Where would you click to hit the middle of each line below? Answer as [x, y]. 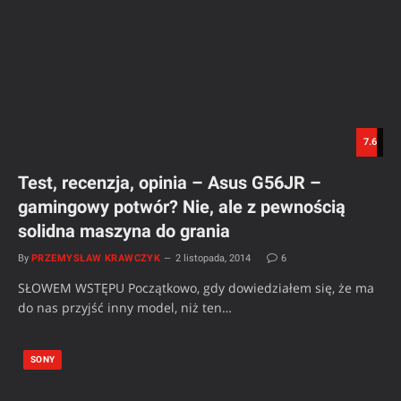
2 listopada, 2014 [213, 259]
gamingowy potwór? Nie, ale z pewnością [182, 207]
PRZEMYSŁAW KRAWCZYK [96, 259]
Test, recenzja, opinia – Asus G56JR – [170, 183]
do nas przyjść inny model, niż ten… [125, 308]
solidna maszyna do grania [124, 231]
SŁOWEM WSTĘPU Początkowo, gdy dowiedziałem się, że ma [196, 288]
